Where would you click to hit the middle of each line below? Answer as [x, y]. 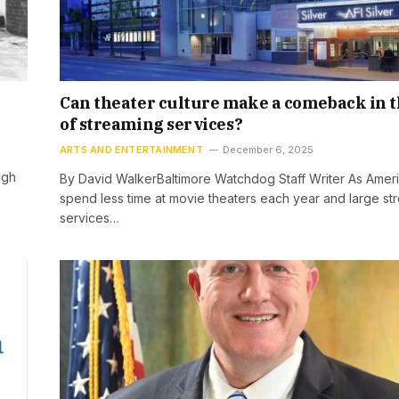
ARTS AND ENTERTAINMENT [131, 149]
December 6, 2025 [268, 149]
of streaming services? [151, 124]
